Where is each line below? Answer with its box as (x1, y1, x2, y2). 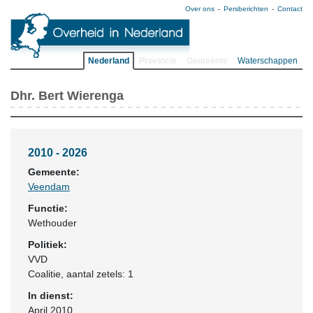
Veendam (28, 181, 70, 192)
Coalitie (28, 268, 61, 279)
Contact (277, 5, 303, 13)
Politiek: (28, 239, 67, 250)
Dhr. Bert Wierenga (10, 89, 124, 103)
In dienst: (28, 290, 73, 301)
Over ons (185, 5, 214, 13)
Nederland (88, 56, 129, 66)
